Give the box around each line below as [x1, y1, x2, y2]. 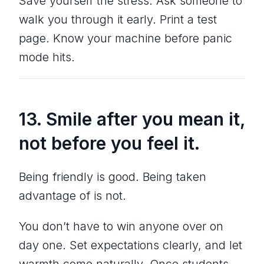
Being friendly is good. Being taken [19, 169, 206, 184]
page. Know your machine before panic [19, 31, 232, 45]
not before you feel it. [19, 132, 200, 154]
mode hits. [19, 49, 75, 64]
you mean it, [137, 108, 245, 130]
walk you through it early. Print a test [19, 12, 217, 27]
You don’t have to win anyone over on [19, 219, 223, 233]
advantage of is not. [19, 188, 126, 203]
